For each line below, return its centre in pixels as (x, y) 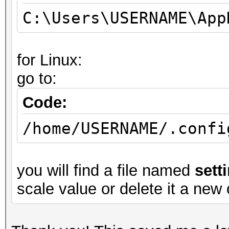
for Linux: (50, 60)
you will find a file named (106, 170)
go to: (37, 78)
